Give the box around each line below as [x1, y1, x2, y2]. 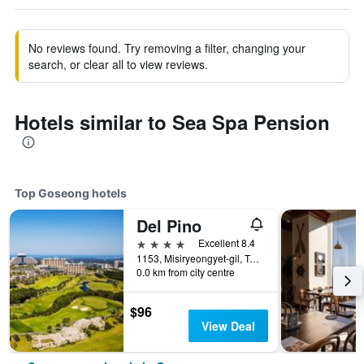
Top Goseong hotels [15, 186, 127, 200]
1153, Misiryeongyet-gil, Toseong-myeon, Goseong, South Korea [249, 251, 259, 265]
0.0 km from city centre [136, 265, 235, 279]
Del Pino [136, 214, 201, 237]
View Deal [201, 318, 255, 334]
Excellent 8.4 [198, 236, 255, 249]
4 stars [136, 235, 174, 250]
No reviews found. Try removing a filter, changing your [28, 40, 305, 56]
